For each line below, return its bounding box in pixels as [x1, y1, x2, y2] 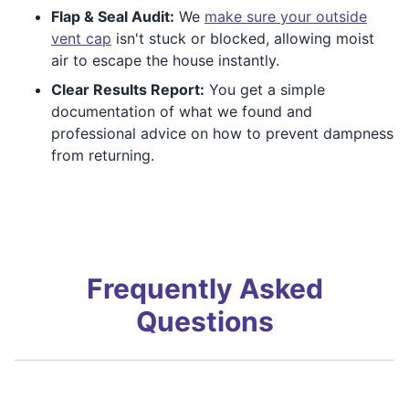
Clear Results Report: [51, 80, 204, 100]
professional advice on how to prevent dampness [51, 124, 393, 143]
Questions [135, 305, 274, 339]
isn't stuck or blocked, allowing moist [111, 29, 374, 48]
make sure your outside [204, 7, 367, 26]
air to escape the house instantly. [51, 51, 279, 70]
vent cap [51, 29, 111, 48]
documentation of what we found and [51, 102, 312, 121]
